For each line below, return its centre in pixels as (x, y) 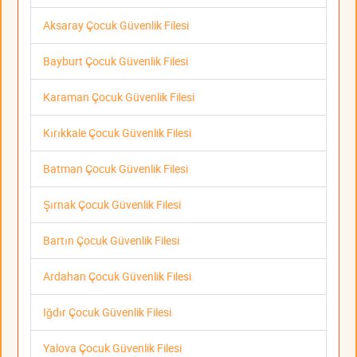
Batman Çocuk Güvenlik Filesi (116, 168)
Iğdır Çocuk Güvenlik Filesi (107, 312)
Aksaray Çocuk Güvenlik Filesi (116, 25)
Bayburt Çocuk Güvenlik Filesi (116, 61)
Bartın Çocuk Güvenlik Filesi (111, 240)
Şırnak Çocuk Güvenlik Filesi (112, 204)
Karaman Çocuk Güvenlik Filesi (119, 96)
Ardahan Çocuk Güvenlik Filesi (117, 276)
